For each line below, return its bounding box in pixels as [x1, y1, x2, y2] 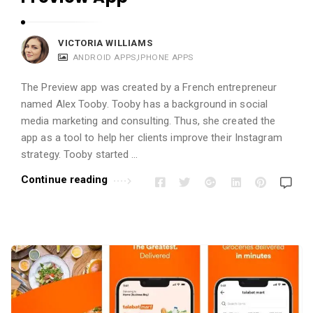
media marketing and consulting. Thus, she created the [21, 114, 276, 127]
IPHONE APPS [138, 52, 194, 62]
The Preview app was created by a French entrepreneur [21, 80, 277, 94]
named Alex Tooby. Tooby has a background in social [21, 97, 268, 110]
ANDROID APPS [72, 52, 136, 62]
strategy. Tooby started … [21, 147, 138, 161]
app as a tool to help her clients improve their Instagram [21, 131, 282, 144]
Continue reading [21, 173, 108, 186]
